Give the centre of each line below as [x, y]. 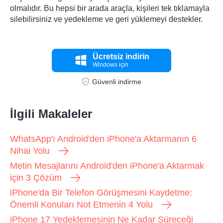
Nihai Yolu [30, 151]
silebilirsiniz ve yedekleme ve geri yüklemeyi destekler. [106, 19]
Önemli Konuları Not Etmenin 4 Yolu [81, 204]
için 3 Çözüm [36, 177]
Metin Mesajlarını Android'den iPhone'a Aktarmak [107, 166]
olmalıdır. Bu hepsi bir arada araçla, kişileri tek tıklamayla [110, 8]
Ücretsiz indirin [121, 56]
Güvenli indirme [116, 81]
